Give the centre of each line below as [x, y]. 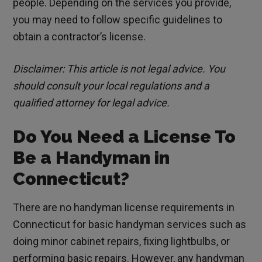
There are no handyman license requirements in [124, 208]
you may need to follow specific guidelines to [118, 20]
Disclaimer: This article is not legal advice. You [119, 69]
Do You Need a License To [125, 137]
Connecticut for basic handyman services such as [130, 225]
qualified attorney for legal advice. [92, 103]
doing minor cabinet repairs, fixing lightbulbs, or [122, 242]
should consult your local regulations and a [111, 86]
